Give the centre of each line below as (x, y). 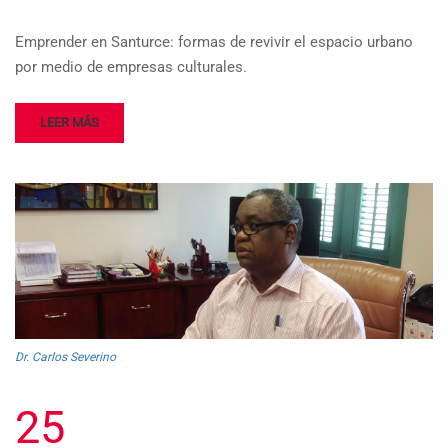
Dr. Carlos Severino (65, 356)
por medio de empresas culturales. (131, 67)
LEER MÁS (69, 123)
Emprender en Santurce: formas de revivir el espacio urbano (214, 42)
